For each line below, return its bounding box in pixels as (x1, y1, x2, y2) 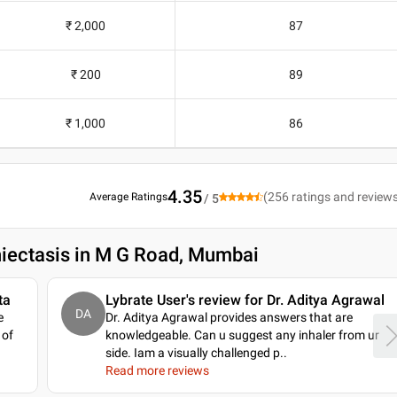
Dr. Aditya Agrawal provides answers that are (105, 310, 353, 325)
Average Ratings (90, 191, 168, 204)
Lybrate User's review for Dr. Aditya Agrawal (105, 292, 385, 309)
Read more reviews (105, 363, 209, 378)
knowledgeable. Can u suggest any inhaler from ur (105, 328, 379, 343)
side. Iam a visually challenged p (105, 346, 280, 361)
